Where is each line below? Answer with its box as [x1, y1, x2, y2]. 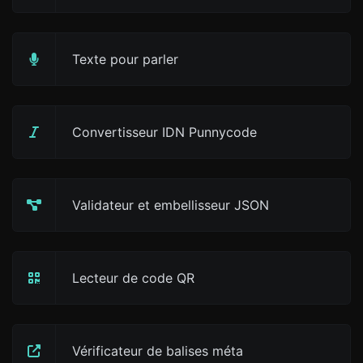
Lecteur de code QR [72, 270, 194, 286]
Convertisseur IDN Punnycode [72, 124, 257, 140]
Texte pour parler [72, 51, 178, 67]
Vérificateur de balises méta [72, 343, 243, 359]
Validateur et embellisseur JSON [72, 197, 269, 213]
